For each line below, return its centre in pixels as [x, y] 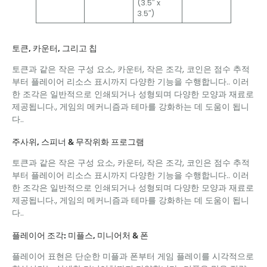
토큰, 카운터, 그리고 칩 [55, 49]
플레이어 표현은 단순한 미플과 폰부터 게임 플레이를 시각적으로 [133, 256]
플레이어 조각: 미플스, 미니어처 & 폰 [80, 236]
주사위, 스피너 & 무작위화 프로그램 [78, 142]
